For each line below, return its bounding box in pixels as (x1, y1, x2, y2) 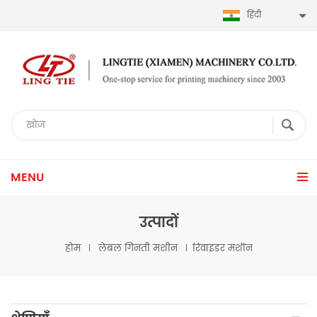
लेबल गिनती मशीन (98, 241, 178, 256)
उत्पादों (139, 212, 178, 236)
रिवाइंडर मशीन (192, 241, 253, 256)
